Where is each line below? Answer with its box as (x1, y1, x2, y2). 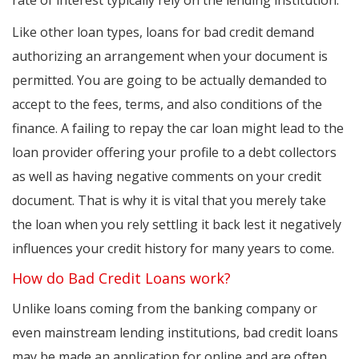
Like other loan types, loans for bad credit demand (12, 23, 314, 42)
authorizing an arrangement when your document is (12, 47, 328, 66)
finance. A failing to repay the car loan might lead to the (12, 119, 344, 138)
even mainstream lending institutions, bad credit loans (12, 324, 338, 342)
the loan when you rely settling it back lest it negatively (12, 216, 341, 234)
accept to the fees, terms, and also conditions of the (12, 95, 322, 114)
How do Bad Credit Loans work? (12, 268, 231, 288)
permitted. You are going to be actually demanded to (12, 71, 327, 90)
